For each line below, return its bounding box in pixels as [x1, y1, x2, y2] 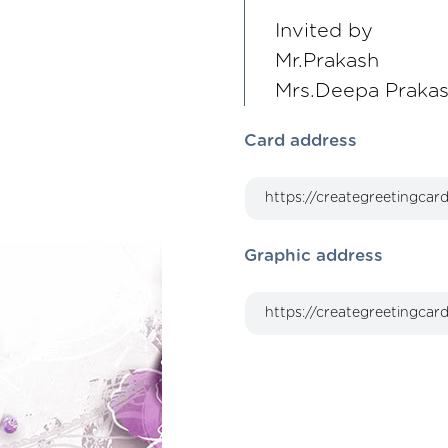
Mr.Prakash [275, 51, 379, 71]
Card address [244, 132, 357, 149]
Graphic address [244, 247, 383, 264]
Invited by [275, 21, 373, 41]
